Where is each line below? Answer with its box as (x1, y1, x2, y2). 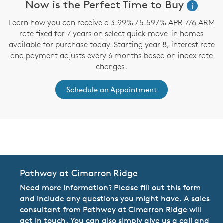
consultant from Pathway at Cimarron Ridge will (20, 204, 202, 215)
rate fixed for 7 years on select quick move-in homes (19, 28, 204, 39)
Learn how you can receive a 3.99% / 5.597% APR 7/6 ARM (8, 17, 215, 28)
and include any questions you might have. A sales (20, 193, 210, 204)
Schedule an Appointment (66, 85, 157, 95)
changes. (96, 61, 127, 72)
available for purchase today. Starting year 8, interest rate (8, 39, 215, 50)
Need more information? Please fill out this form (20, 182, 201, 193)
